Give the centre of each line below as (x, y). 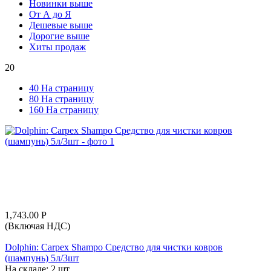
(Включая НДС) (38, 226)
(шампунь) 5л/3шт (42, 258)
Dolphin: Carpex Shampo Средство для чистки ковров (114, 247)
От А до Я (50, 14)
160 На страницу (64, 109)
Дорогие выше (59, 36)
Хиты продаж (57, 47)
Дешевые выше (61, 25)
